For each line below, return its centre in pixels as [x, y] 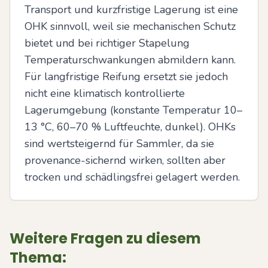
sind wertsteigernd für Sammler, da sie [119, 144]
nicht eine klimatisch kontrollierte [105, 93]
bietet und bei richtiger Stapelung [107, 43]
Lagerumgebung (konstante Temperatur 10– [133, 110]
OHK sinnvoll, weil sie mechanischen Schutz [130, 26]
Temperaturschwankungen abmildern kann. [130, 60]
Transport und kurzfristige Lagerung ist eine [131, 10]
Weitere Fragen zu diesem [105, 238]
